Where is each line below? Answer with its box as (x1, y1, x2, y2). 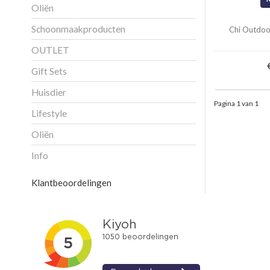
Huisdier (31, 86, 66, 98)
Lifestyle (31, 107, 67, 119)
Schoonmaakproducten (31, 23, 125, 34)
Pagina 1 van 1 (213, 98, 259, 108)
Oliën (31, 128, 54, 140)
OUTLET (31, 44, 69, 55)
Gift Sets (31, 65, 67, 77)
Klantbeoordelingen (31, 177, 111, 188)
